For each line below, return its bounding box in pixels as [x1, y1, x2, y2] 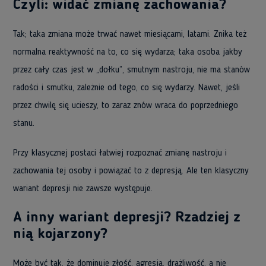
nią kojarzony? [13, 227, 107, 242]
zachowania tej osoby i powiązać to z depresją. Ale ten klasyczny [13, 166, 249, 176]
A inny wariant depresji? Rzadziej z [13, 211, 240, 225]
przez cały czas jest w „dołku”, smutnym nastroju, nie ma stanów [13, 65, 250, 75]
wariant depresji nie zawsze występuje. [13, 184, 153, 194]
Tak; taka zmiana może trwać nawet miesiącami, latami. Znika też [13, 30, 246, 39]
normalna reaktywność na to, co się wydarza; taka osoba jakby [13, 47, 242, 57]
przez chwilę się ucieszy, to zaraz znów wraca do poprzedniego [13, 101, 238, 110]
